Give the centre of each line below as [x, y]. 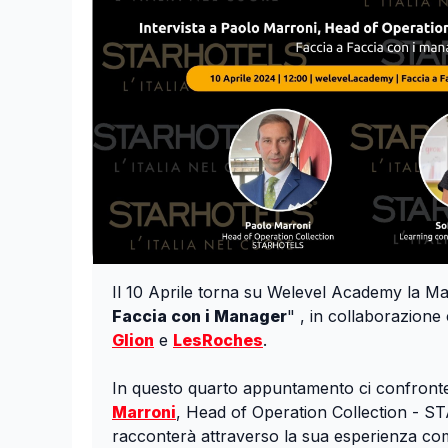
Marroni [144, 412]
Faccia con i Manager [199, 316]
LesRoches [218, 340]
